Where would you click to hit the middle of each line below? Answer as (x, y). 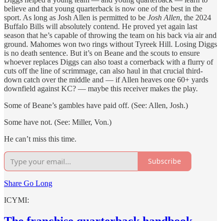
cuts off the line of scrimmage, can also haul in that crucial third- (103, 71)
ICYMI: (17, 200)
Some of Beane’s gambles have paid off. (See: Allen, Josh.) (96, 105)
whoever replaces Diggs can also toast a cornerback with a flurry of (109, 62)
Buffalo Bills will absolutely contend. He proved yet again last (101, 26)
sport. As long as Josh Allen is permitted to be (76, 17)
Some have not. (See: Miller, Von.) (58, 122)
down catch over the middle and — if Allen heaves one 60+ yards (106, 79)
